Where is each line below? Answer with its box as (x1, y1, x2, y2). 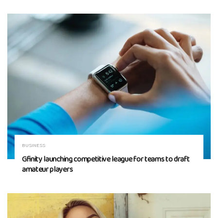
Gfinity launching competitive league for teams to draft (22, 153, 190, 166)
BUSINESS (22, 141, 45, 150)
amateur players (22, 163, 73, 177)
